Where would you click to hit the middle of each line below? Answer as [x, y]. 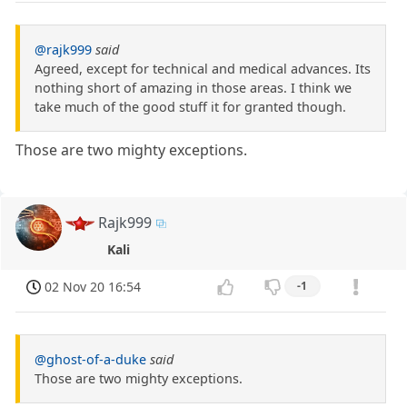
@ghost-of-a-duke [90, 360]
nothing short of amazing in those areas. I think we [193, 87]
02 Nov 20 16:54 [93, 286]
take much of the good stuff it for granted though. [190, 106]
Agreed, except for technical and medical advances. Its [203, 68]
